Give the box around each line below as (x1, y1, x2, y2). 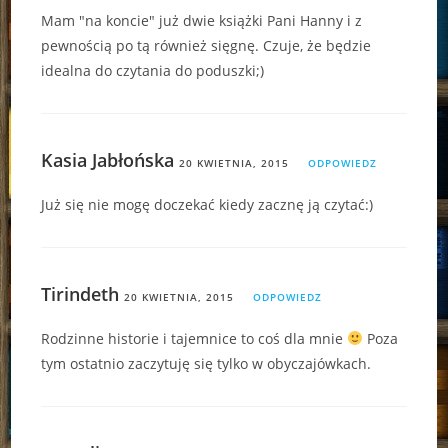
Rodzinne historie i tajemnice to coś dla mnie (41, 328, 348, 348)
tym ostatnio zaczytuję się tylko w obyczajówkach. (41, 353, 372, 373)
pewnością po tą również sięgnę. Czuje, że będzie (41, 35, 372, 55)
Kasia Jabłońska (41, 147, 175, 172)
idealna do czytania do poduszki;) (41, 60, 265, 80)
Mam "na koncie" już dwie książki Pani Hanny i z (41, 10, 363, 30)
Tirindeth (41, 281, 120, 306)
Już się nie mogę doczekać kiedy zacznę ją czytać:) (41, 194, 374, 214)
